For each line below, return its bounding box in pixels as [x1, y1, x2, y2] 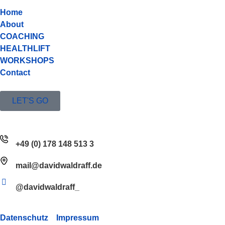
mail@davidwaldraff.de [16, 161, 102, 170]
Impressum [56, 213, 99, 222]
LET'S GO [12, 96, 48, 105]
